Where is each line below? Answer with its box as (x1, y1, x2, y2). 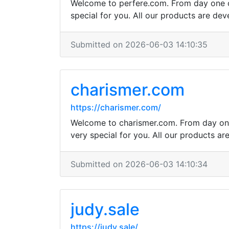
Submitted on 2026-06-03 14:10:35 (71, 39, 208, 50)
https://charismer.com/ (71, 102, 161, 112)
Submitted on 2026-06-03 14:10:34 (71, 159, 208, 169)
